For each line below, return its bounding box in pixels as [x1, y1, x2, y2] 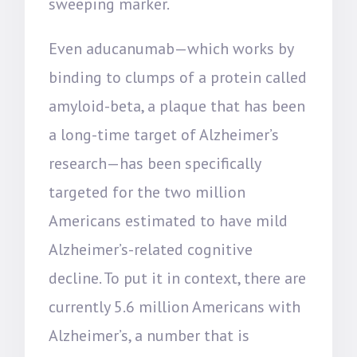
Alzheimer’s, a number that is [49, 325, 250, 346]
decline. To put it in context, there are [49, 268, 307, 288]
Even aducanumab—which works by [49, 38, 294, 59]
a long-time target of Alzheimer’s [49, 124, 280, 145]
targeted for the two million [49, 182, 246, 202]
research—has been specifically [49, 153, 261, 174]
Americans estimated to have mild [49, 210, 288, 231]
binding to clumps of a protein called [49, 67, 308, 88]
